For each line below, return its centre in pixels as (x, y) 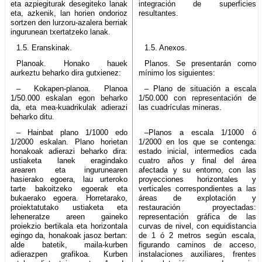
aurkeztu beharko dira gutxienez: (66, 73)
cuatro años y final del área (197, 160)
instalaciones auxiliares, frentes (197, 254)
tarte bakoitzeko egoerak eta (69, 188)
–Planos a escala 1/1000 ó (200, 132)
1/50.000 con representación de (197, 98)
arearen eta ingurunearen (69, 170)
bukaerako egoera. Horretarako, (69, 198)
